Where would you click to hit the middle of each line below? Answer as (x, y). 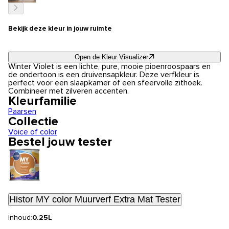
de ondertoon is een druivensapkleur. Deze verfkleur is (104, 75)
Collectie (33, 122)
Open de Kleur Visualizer (111, 57)
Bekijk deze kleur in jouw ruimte (60, 29)
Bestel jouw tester (60, 142)
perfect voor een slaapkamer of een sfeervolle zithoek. (105, 83)
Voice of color (33, 132)
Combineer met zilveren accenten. (68, 91)
